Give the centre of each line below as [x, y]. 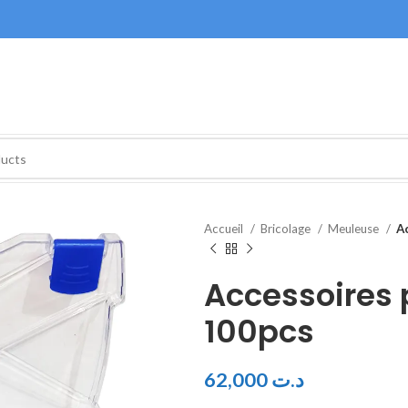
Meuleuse [355, 229]
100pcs [259, 331]
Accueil [225, 229]
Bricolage [287, 229]
